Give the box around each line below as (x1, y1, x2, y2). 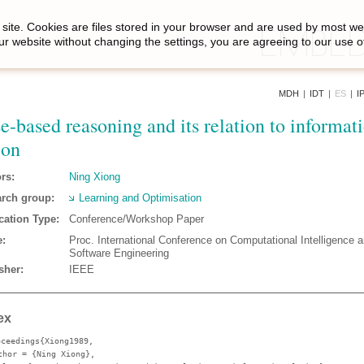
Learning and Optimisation (79, 192, 201, 204)
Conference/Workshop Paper (69, 213, 204, 225)
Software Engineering (69, 247, 169, 259)
